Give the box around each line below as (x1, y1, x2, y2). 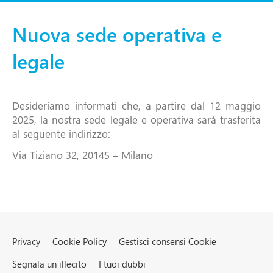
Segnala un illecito (12, 258, 87, 271)
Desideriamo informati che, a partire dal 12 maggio (12, 99, 261, 113)
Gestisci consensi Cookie (119, 235, 216, 248)
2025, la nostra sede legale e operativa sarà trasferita (12, 113, 261, 127)
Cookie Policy (52, 235, 107, 248)
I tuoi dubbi (99, 258, 146, 271)
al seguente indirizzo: (12, 127, 110, 141)
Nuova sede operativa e (12, 21, 222, 48)
